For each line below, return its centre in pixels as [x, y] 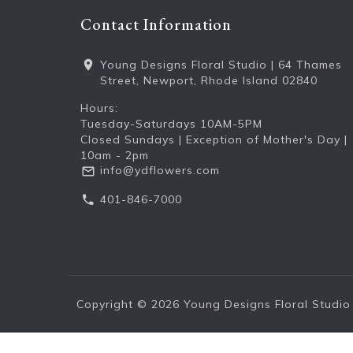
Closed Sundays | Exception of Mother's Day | [214, 139]
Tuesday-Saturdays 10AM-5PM [171, 123]
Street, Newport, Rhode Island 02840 [209, 80]
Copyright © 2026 [128, 304]
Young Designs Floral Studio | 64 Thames [221, 64]
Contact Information [156, 24]
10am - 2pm [115, 155]
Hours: [99, 108]
